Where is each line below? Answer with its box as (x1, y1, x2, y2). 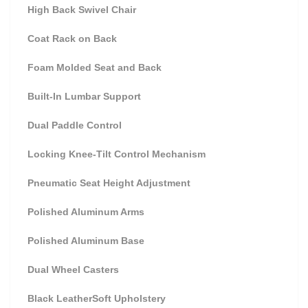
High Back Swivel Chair (27, 4, 136, 15)
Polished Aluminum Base (27, 235, 144, 246)
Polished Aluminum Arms (27, 206, 144, 217)
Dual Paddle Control (27, 120, 122, 131)
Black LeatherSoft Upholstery (27, 293, 166, 304)
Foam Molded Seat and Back (27, 62, 162, 73)
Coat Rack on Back (27, 33, 117, 44)
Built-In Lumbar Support (27, 91, 141, 102)
